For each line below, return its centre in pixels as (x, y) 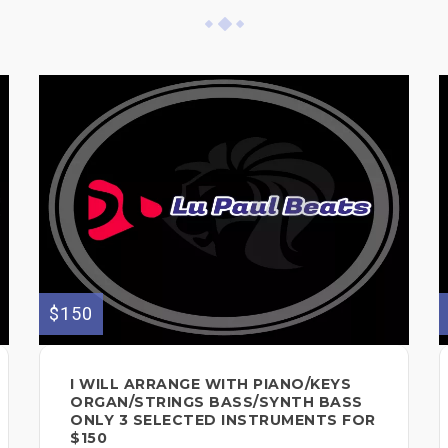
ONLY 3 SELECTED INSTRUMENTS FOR (223, 419)
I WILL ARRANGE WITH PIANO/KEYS (210, 383)
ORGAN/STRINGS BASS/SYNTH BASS (216, 401)
